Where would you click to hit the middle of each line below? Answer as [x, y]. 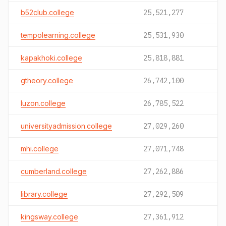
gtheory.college [47, 80]
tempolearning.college [58, 35]
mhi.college [40, 149]
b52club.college [47, 12]
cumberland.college [54, 171]
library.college [44, 194]
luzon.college [43, 103]
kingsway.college [49, 217]
